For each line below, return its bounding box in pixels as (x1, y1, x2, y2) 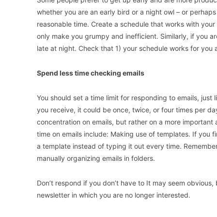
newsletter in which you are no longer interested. (37, 191, 190, 200)
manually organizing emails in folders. (37, 154, 155, 163)
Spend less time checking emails (37, 69, 144, 77)
